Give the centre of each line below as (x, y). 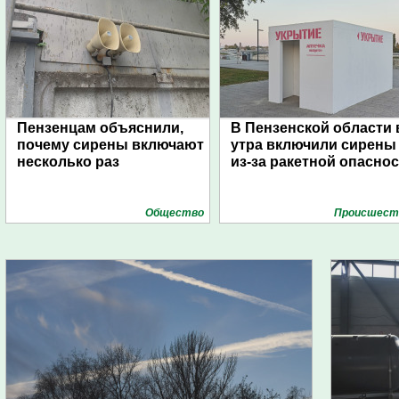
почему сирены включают (110, 145)
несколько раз (68, 162)
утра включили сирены (313, 145)
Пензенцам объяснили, (100, 128)
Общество (175, 213)
